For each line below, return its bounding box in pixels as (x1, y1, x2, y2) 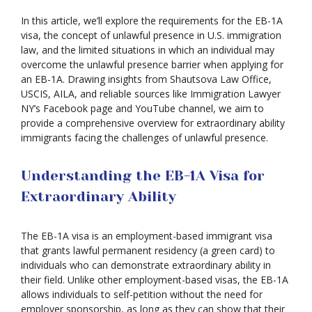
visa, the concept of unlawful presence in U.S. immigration (21, 29, 281, 42)
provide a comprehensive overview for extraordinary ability (21, 116, 285, 130)
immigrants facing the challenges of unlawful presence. (21, 131, 268, 144)
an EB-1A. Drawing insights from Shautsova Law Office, (21, 72, 272, 86)
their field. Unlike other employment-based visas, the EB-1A (21, 273, 288, 286)
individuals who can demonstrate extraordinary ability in (21, 258, 271, 272)
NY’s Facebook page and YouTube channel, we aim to (21, 102, 264, 115)
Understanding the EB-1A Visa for (21, 168, 265, 184)
